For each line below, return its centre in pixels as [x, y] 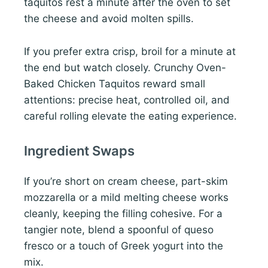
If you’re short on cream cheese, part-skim [126, 181]
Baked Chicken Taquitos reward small [115, 83]
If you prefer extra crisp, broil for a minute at [130, 51]
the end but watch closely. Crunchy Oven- [125, 67]
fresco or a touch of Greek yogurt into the [124, 246]
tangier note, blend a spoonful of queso [119, 229]
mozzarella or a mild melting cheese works [126, 197]
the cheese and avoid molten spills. [109, 19]
